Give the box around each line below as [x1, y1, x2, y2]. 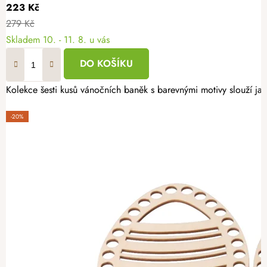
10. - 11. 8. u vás [43, 33, 110, 47]
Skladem [6, 33, 43, 47]
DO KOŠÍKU [80, 57, 133, 71]
